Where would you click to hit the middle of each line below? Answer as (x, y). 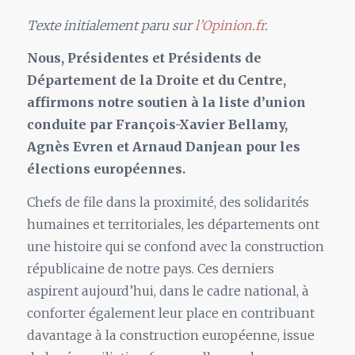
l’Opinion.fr (229, 25)
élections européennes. (106, 169)
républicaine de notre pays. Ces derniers (150, 269)
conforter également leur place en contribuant (170, 313)
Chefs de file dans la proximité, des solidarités (168, 202)
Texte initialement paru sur (111, 25)
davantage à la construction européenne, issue (170, 336)
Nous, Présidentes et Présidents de (144, 58)
